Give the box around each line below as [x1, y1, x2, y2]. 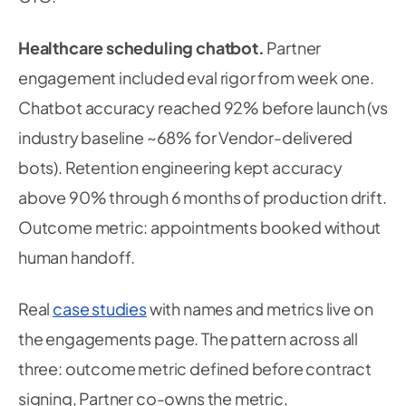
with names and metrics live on [146, 298, 373, 319]
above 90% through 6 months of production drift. [18, 187, 387, 208]
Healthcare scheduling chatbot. [18, 37, 265, 58]
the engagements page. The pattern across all [18, 328, 359, 349]
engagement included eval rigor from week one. [18, 67, 374, 88]
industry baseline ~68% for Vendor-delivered [18, 127, 353, 148]
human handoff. [18, 246, 135, 267]
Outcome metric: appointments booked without [18, 217, 382, 237]
